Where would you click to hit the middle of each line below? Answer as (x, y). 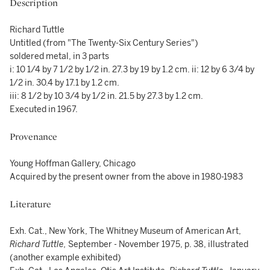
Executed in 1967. (44, 109)
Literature (30, 204)
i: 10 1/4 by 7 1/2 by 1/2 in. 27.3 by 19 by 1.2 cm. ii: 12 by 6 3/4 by (132, 70)
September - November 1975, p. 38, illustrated (158, 244)
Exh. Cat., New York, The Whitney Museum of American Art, (125, 231)
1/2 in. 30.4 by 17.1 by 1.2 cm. (64, 83)
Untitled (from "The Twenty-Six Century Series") (104, 43)
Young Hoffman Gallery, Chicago (73, 164)
